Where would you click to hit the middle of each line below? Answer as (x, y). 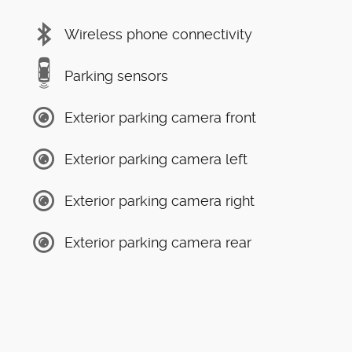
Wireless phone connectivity (158, 34)
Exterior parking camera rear (158, 242)
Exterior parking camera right (159, 200)
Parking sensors (116, 75)
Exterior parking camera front (160, 117)
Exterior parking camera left (156, 159)
